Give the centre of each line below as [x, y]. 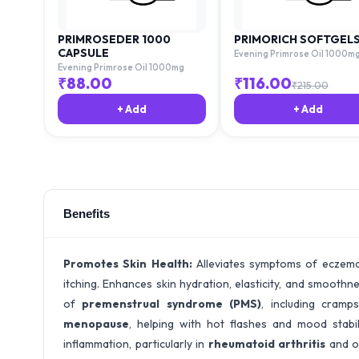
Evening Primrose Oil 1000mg [121, 67]
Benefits [87, 214]
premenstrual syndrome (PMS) [172, 304]
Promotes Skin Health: [130, 264]
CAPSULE [83, 52]
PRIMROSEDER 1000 [114, 39]
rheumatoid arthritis [267, 344]
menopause [96, 324]
